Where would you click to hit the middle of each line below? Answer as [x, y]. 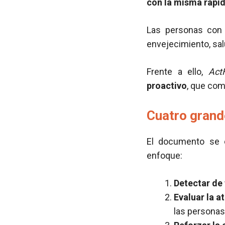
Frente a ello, [178, 72]
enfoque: [164, 155]
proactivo [167, 86]
